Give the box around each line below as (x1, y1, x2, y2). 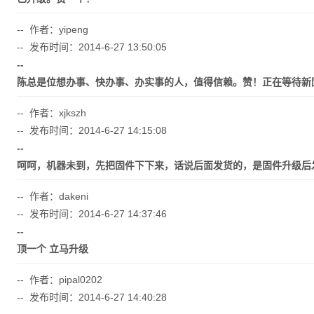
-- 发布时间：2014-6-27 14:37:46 (16, 208, 167, 219)
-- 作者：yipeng (16, 24, 88, 35)
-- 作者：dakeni (16, 191, 88, 202)
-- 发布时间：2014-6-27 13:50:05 (16, 41, 167, 53)
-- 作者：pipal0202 (16, 274, 102, 285)
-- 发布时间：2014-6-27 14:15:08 (16, 125, 167, 136)
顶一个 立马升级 (16, 243, 88, 254)
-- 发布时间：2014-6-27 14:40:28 (16, 292, 167, 303)
